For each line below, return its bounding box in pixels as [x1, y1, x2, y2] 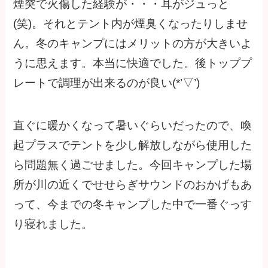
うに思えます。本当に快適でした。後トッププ [13, 57, 252, 70]
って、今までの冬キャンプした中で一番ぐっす [13, 198, 252, 211]
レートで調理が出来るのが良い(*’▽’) [13, 77, 200, 90]
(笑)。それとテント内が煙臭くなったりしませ [13, 17, 248, 31]
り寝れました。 [13, 218, 93, 231]
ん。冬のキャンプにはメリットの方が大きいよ [13, 37, 252, 50]
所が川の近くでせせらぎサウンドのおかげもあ [13, 178, 252, 191]
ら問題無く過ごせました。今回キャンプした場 [13, 159, 252, 172]
